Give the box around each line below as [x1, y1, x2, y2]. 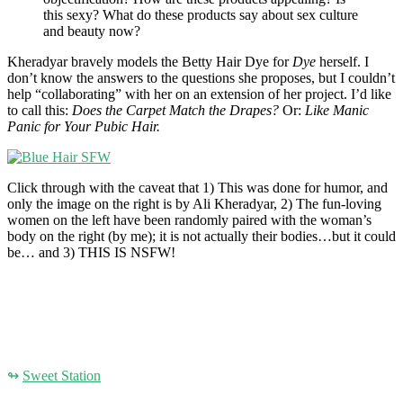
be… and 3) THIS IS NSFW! [7, 244, 175, 260]
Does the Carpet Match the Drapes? [72, 102, 282, 118]
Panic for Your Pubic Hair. [7, 118, 160, 134]
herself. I [319, 53, 369, 69]
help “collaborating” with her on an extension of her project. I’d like [7, 85, 391, 102]
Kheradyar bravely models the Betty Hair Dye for [7, 53, 292, 69]
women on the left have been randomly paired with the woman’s [7, 211, 372, 228]
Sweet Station [22, 367, 101, 383]
